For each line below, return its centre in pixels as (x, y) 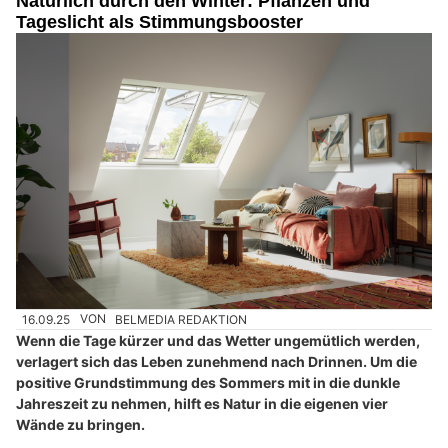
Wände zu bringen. (80, 424)
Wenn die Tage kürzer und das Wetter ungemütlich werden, (218, 340)
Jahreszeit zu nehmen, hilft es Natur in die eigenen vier (202, 403)
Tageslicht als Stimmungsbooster (159, 22)
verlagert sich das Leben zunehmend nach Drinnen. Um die (216, 361)
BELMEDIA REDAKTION (181, 319)
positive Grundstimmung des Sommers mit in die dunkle (208, 382)
